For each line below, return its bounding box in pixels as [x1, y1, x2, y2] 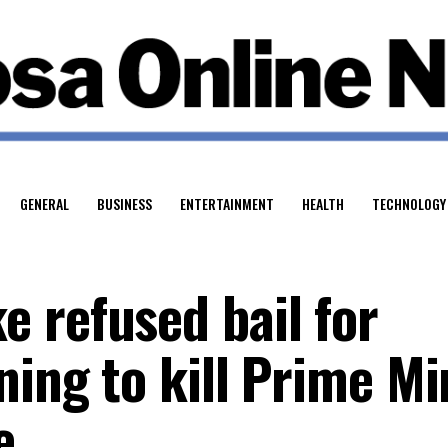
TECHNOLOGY [372, 192, 446, 214]
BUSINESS [97, 192, 152, 214]
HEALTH [302, 192, 344, 214]
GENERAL [20, 192, 69, 214]
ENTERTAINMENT [180, 192, 274, 214]
